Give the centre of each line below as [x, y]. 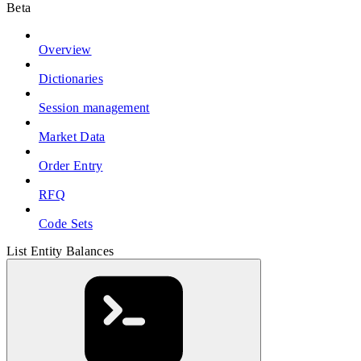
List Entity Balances [60, 251]
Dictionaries [71, 79]
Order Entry [71, 166]
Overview [65, 50]
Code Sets [66, 224]
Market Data [72, 137]
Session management [94, 108]
